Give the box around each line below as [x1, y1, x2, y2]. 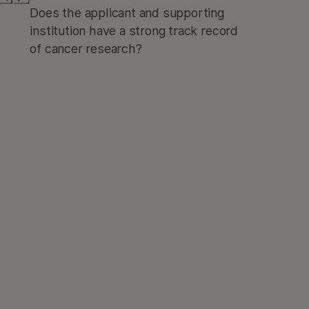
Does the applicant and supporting [30, 6, 224, 20]
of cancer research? [30, 41, 142, 56]
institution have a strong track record [30, 23, 238, 38]
